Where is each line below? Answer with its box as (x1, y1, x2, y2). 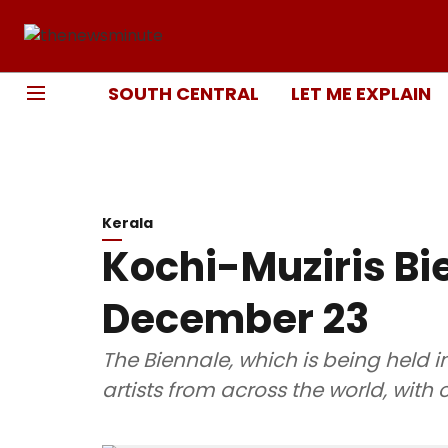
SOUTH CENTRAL (108, 80, 259, 106)
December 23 (102, 291, 369, 347)
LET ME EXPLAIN (291, 80, 431, 106)
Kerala (102, 213, 153, 233)
